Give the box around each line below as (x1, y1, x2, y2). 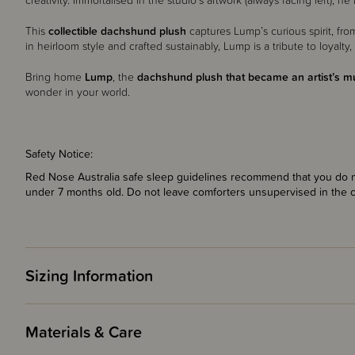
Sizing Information (25, 264, 153, 288)
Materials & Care (25, 320, 142, 344)
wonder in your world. (25, 84, 130, 100)
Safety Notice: (25, 146, 93, 162)
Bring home (25, 69, 85, 85)
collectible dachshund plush (48, 23, 186, 39)
